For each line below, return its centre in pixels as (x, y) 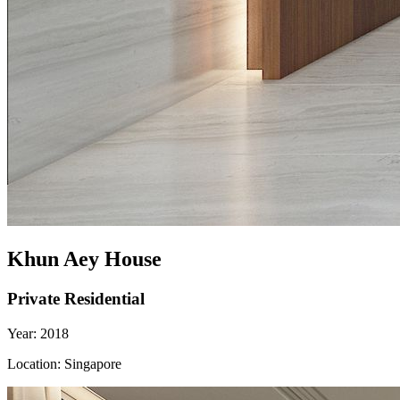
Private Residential (76, 298)
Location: (36, 363)
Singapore (93, 363)
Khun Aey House (84, 258)
